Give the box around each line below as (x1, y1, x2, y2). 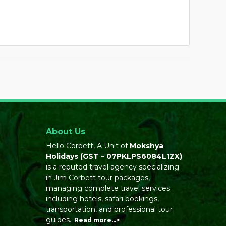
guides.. (46, 215, 73, 224)
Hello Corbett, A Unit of (46, 141, 130, 150)
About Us (46, 127, 85, 136)
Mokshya (130, 141, 163, 150)
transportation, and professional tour (46, 205, 173, 214)
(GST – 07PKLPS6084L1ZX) (78, 152, 182, 161)
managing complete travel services (46, 184, 170, 193)
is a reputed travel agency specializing (46, 162, 179, 172)
